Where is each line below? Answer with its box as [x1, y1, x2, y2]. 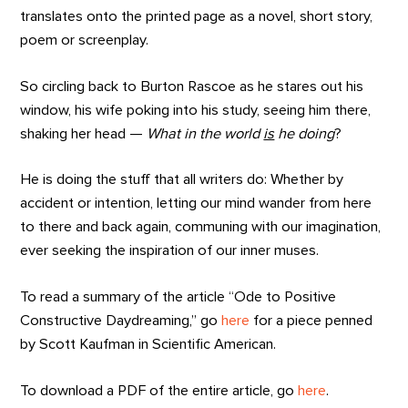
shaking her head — [20, 126, 148, 141]
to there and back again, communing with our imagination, [20, 219, 382, 235]
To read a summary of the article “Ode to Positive [20, 289, 337, 304]
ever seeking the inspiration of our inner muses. [20, 243, 320, 259]
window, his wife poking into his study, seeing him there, [20, 102, 372, 117]
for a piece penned [250, 312, 373, 328]
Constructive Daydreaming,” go [20, 312, 222, 328]
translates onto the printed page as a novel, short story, [20, 9, 373, 25]
